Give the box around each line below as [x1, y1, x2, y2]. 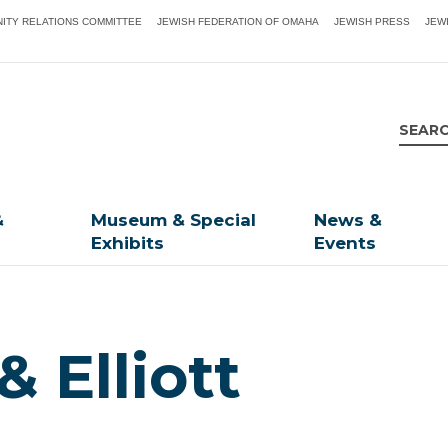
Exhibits [91, 233, 165, 254]
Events [314, 233, 377, 254]
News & [314, 210, 383, 231]
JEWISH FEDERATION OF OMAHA [157, 16, 320, 27]
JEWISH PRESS [334, 16, 411, 27]
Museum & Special [91, 210, 257, 231]
